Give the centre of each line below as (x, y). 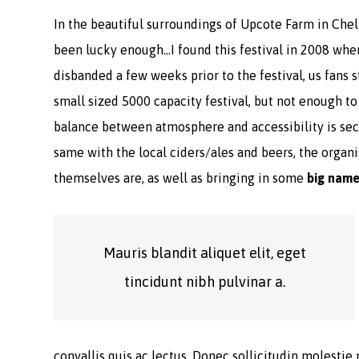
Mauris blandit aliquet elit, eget (204, 253)
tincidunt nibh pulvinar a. (204, 282)
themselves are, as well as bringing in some (181, 178)
